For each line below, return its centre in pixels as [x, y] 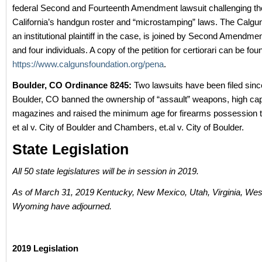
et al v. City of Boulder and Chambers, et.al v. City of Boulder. [128, 127]
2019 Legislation [45, 248]
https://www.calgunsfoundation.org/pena [88, 64]
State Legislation [70, 149]
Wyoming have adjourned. [62, 206]
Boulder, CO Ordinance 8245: [73, 85]
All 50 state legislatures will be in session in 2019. [106, 171]
